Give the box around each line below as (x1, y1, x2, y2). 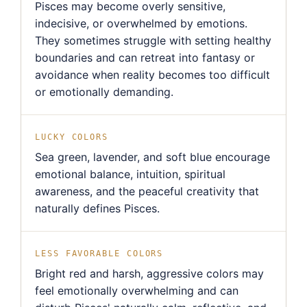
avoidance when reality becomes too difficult (35, 68, 270, 82)
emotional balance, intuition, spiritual (35, 167, 225, 182)
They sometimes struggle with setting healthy (35, 34, 271, 48)
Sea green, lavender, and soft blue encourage (35, 150, 270, 164)
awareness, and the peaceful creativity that (35, 184, 259, 199)
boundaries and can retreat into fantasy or (35, 51, 255, 65)
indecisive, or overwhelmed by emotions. (35, 16, 247, 31)
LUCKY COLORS (35, 132, 109, 143)
